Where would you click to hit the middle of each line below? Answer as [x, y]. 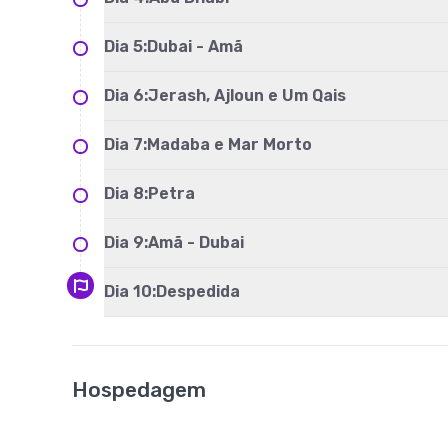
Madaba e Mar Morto [229, 144]
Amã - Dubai [196, 242]
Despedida [200, 291]
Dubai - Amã [195, 46]
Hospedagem [139, 389]
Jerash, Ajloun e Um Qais [247, 95]
